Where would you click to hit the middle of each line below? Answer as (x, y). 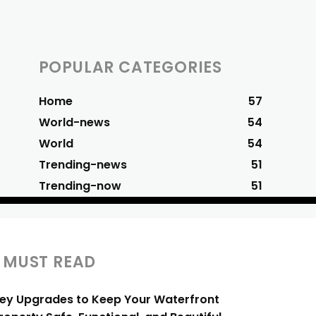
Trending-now (80, 186)
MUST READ (50, 262)
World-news (74, 122)
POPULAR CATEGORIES (130, 67)
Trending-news (83, 165)
